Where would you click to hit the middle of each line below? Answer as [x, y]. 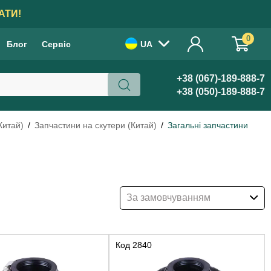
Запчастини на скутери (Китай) [96, 125]
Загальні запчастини [208, 125]
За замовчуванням [168, 198]
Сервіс [56, 44]
